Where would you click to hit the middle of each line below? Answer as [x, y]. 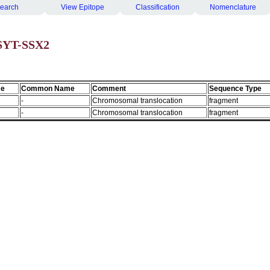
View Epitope [82, 7]
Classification [158, 7]
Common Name [48, 89]
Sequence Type [235, 89]
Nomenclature [233, 7]
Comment [109, 89]
